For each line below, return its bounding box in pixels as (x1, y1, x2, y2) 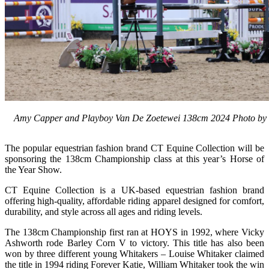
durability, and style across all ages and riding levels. (5, 206, 202, 217)
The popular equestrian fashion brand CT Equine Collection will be (5, 142, 264, 153)
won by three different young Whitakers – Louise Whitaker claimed (5, 248, 264, 259)
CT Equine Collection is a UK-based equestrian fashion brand (5, 184, 264, 195)
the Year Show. (5, 164, 62, 175)
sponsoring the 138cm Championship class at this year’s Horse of (5, 153, 264, 164)
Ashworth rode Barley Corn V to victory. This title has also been (5, 237, 264, 248)
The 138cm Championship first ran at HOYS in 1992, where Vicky (5, 226, 264, 237)
